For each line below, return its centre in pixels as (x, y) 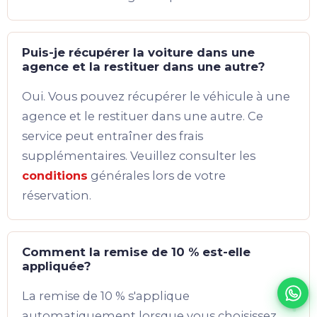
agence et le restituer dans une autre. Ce (143, 116)
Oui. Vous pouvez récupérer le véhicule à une (156, 97)
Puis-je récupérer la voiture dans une (138, 53)
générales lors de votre (157, 176)
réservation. (57, 196)
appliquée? (57, 266)
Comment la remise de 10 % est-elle (136, 252)
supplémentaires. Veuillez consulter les (139, 156)
